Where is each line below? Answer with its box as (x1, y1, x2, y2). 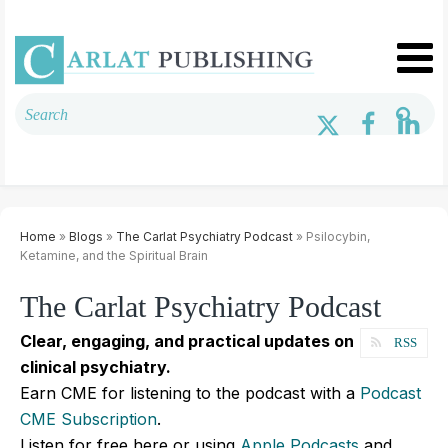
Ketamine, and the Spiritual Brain (20, 247, 208, 263)
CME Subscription (20, 408, 157, 429)
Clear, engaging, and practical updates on (20, 330, 354, 351)
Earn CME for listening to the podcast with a (20, 382, 360, 403)
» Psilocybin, (293, 228, 370, 244)
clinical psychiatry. (20, 356, 171, 377)
